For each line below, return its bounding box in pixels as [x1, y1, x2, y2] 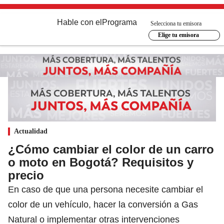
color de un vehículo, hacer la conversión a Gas [8, 199, 198, 209]
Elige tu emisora [157, 31, 199, 38]
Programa [102, 18, 137, 26]
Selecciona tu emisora [150, 19, 201, 27]
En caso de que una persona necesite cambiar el [8, 184, 203, 194]
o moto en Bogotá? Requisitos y [8, 155, 193, 169]
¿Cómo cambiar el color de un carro [8, 142, 214, 156]
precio [8, 168, 44, 182]
